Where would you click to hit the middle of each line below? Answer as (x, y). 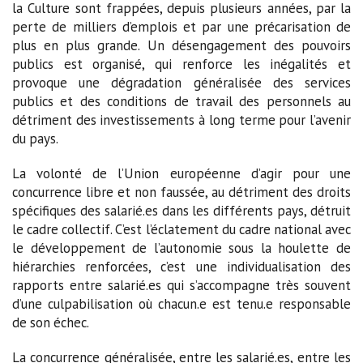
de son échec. (51, 322)
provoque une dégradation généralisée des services (181, 82)
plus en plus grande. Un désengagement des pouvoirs (181, 45)
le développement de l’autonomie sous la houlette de (181, 248)
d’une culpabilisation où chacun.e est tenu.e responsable (181, 303)
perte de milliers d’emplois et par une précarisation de (181, 26)
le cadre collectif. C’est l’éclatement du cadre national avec (181, 229)
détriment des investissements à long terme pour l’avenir (181, 120)
